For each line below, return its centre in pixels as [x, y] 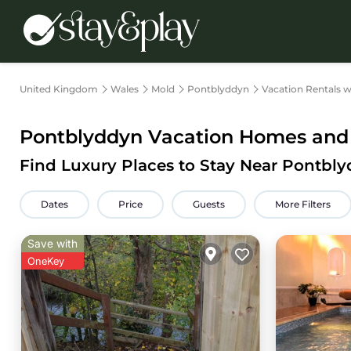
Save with [52, 243]
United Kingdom [59, 89]
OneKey [46, 261]
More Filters [303, 204]
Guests [209, 204]
